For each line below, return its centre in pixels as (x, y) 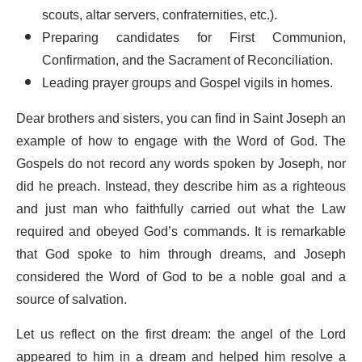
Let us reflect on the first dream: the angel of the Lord (181, 334)
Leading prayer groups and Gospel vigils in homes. (187, 83)
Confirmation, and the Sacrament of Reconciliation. (187, 60)
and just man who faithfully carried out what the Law (181, 209)
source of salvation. (72, 299)
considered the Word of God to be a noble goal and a (181, 277)
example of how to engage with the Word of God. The (181, 141)
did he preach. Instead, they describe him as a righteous (181, 186)
